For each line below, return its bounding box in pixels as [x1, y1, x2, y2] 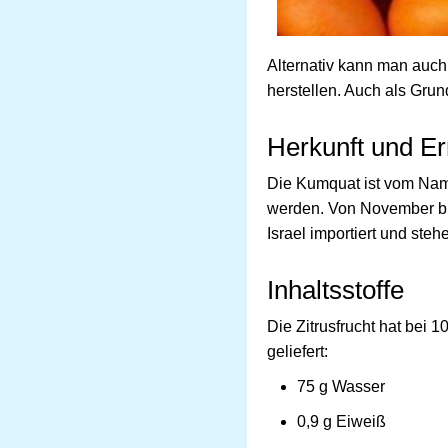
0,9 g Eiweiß [297, 412, 386, 430]
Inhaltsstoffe [267, 275, 404, 304]
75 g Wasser [297, 377, 385, 395]
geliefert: [267, 342, 328, 360]
